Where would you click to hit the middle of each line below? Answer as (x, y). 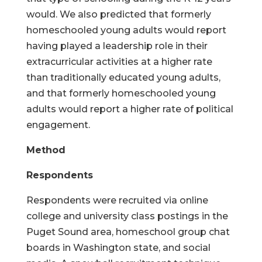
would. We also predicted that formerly (118, 14)
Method (46, 150)
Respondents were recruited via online (117, 200)
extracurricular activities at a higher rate (119, 62)
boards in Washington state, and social (118, 248)
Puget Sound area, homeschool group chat (128, 232)
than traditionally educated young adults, (123, 77)
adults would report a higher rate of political (130, 109)
